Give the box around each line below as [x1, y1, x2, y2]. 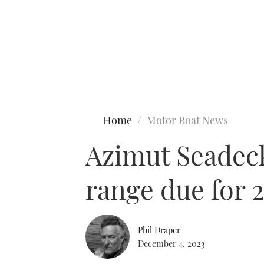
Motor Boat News [147, 113, 228, 127]
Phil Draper [138, 223, 180, 236]
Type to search [6, 52, 62, 64]
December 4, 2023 [138, 237, 204, 249]
